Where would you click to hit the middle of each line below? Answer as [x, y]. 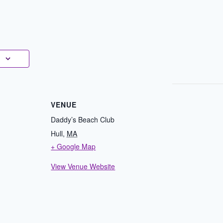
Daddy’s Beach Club [83, 119]
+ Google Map [73, 146]
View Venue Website [83, 166]
